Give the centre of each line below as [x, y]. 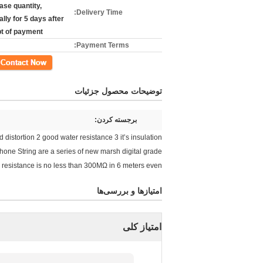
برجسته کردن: [116, 120]
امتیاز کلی [142, 227]
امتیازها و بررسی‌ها [129, 191]
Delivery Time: [100, 12]
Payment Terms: [103, 45]
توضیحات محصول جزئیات [118, 91]
